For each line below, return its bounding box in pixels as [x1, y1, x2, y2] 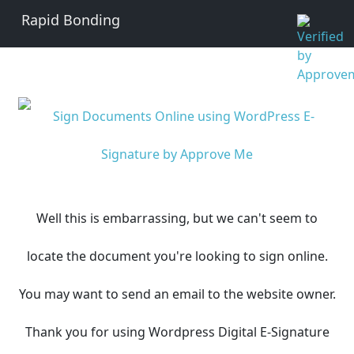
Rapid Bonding [21, 10, 120, 29]
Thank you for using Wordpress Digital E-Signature [24, 323, 330, 341]
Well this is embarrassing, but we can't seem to [36, 209, 318, 227]
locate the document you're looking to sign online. [26, 247, 328, 265]
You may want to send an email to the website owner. [18, 285, 336, 303]
